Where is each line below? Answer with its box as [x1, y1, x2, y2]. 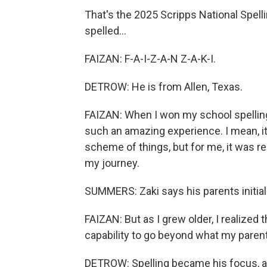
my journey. [85, 157, 139, 169]
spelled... [85, 24, 126, 37]
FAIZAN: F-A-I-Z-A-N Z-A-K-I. [85, 52, 216, 65]
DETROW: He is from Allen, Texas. [85, 80, 243, 93]
